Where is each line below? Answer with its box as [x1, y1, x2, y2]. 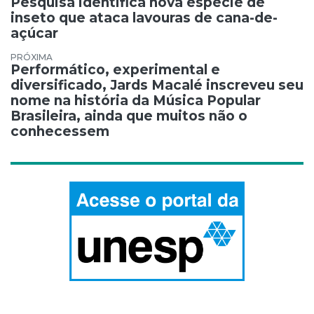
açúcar [11, 25, 58, 41]
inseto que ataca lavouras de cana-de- [11, 9, 278, 26]
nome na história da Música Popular [11, 92, 261, 109]
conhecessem [11, 123, 109, 139]
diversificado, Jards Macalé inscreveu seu [11, 76, 303, 93]
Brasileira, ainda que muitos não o [11, 107, 247, 124]
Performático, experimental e [11, 61, 220, 78]
